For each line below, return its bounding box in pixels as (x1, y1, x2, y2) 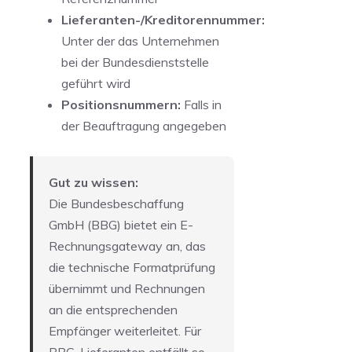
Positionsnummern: (61, 97, 181, 113)
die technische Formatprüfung (49, 259, 215, 276)
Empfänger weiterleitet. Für (49, 323, 201, 339)
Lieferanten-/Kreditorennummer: (61, 12, 265, 28)
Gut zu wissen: (49, 174, 138, 191)
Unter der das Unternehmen (61, 33, 219, 49)
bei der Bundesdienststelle (61, 54, 209, 71)
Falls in (181, 97, 222, 113)
